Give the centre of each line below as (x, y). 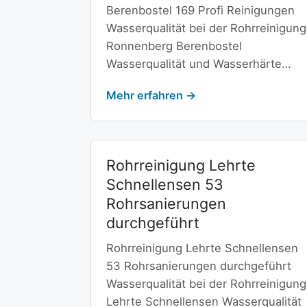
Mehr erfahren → (151, 96)
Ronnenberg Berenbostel (174, 46)
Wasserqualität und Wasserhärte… (198, 63)
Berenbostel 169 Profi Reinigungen (200, 10)
